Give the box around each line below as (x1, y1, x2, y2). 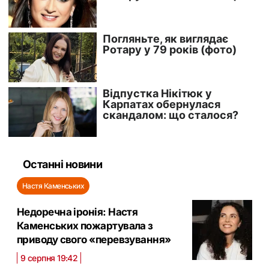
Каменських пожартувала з (17, 219, 153, 232)
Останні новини (23, 157, 103, 171)
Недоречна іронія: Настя (17, 205, 138, 218)
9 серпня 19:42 (20, 252, 78, 263)
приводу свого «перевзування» (17, 233, 171, 246)
